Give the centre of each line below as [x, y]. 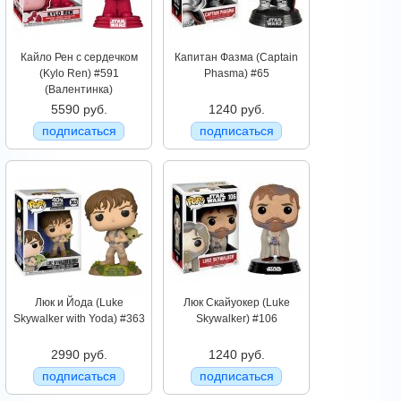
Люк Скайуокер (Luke [236, 303]
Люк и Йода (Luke [79, 303]
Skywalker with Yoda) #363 [79, 319]
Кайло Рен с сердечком [79, 58]
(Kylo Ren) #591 [79, 74]
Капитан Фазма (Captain [236, 58]
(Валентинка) [79, 90]
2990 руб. [79, 355]
